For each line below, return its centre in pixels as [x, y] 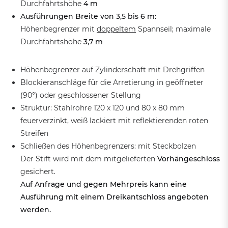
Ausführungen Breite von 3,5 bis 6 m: [88, 17]
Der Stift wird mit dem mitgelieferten [89, 159]
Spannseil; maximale [173, 29]
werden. [36, 210]
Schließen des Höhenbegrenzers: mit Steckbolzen [108, 146]
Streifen [34, 134]
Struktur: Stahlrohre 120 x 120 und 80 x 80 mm [103, 108]
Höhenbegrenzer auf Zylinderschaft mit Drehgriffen [112, 70]
